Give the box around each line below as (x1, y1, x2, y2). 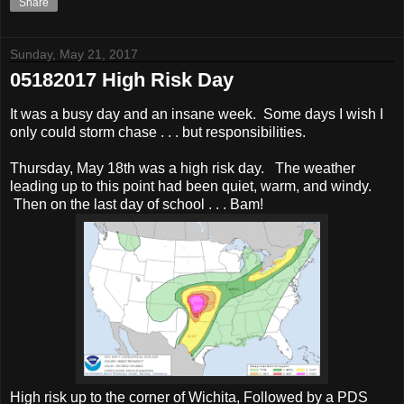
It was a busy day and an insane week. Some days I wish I (10, 106, 383, 123)
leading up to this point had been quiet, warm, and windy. (10, 179, 372, 195)
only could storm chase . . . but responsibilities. (10, 124, 306, 141)
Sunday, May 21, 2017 (10, 46, 138, 61)
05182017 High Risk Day (10, 68, 234, 91)
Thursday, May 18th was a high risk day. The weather (10, 161, 355, 177)
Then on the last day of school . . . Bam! (10, 197, 263, 213)
